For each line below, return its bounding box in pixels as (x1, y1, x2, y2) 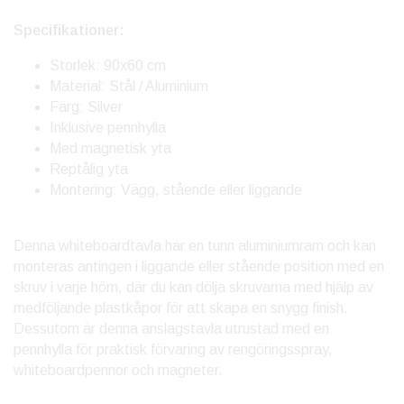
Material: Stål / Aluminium (50, 78, 208, 95)
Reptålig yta (50, 161, 128, 178)
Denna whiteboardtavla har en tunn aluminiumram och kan (14, 238, 376, 254)
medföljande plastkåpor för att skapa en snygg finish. (14, 300, 348, 317)
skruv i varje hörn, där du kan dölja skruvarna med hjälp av (14, 280, 373, 296)
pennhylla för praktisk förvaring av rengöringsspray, (14, 342, 333, 358)
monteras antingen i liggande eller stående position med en (14, 259, 384, 275)
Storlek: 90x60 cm (50, 58, 166, 74)
